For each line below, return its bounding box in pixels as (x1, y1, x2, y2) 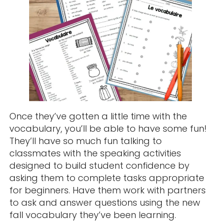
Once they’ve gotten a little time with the (9, 110, 187, 122)
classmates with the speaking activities (9, 147, 181, 159)
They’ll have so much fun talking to (9, 134, 162, 147)
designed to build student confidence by (9, 159, 189, 172)
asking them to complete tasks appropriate (9, 171, 204, 184)
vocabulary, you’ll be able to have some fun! (9, 122, 207, 135)
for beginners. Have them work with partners (9, 184, 206, 196)
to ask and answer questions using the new (9, 196, 200, 209)
